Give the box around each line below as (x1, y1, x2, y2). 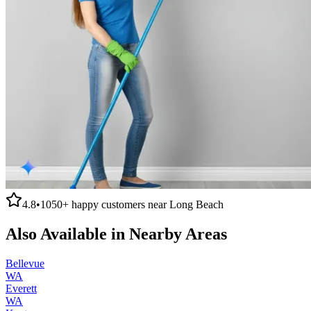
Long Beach (169, 198, 224, 210)
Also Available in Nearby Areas (6, 224, 227, 243)
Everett (6, 282, 37, 294)
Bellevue (6, 257, 44, 269)
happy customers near (69, 198, 169, 210)
